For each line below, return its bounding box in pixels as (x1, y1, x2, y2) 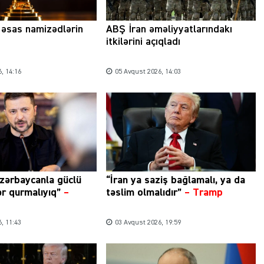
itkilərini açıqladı (105, 37, 180, 48)
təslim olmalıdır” (105, 187, 181, 198)
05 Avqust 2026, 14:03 (114, 68, 181, 76)
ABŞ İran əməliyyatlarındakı (105, 24, 232, 35)
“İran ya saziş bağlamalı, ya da (105, 174, 245, 186)
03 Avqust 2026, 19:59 (114, 219, 181, 226)
